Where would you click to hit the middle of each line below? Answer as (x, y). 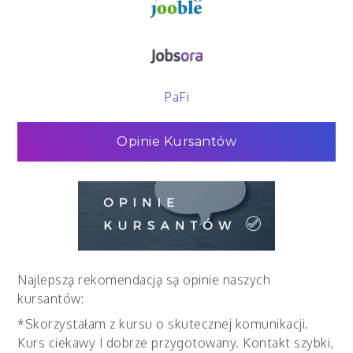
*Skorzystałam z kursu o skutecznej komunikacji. (163, 323)
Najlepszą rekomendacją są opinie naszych (144, 279)
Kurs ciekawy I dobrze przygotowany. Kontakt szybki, (176, 342)
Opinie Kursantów (176, 141)
